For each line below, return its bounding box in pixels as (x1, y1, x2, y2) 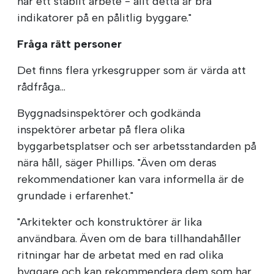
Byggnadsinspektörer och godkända (17, 106, 201, 120)
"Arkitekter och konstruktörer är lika (17, 215, 202, 229)
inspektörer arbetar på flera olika (17, 123, 185, 137)
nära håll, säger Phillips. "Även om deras (17, 156, 217, 170)
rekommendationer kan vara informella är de (17, 172, 244, 187)
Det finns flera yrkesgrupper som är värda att (17, 64, 246, 78)
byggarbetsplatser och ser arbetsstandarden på (17, 139, 256, 154)
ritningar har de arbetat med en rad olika (17, 248, 223, 262)
